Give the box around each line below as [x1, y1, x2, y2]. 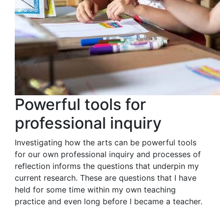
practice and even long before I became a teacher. [15, 196, 202, 206]
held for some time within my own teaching [15, 184, 176, 194]
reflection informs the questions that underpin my [15, 161, 199, 171]
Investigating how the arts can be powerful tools [15, 137, 196, 147]
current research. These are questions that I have [15, 172, 196, 183]
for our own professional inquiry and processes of [15, 149, 201, 159]
